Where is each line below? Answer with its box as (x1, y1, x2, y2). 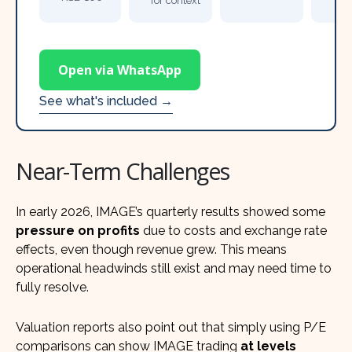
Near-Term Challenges (16, 155, 229, 187)
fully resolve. (16, 279, 89, 295)
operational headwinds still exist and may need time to (16, 260, 332, 276)
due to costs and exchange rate (140, 222, 327, 238)
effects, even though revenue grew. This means (16, 241, 287, 257)
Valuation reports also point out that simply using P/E (16, 320, 326, 335)
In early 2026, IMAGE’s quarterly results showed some (16, 203, 325, 219)
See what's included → (39, 93, 173, 108)
